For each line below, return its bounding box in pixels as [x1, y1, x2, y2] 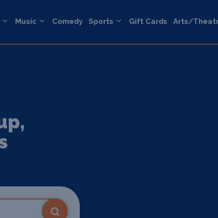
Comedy [52, 17, 83, 26]
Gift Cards [129, 17, 167, 26]
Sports [89, 17, 113, 26]
